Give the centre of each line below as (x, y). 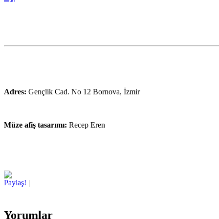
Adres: (15, 92)
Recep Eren (87, 125)
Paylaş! (15, 183)
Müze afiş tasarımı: (36, 125)
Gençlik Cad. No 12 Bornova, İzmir (83, 92)
